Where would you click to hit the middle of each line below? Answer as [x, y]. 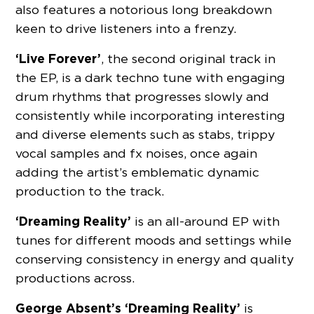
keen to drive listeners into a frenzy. [126, 29]
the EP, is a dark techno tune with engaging [151, 78]
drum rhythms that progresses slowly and [143, 97]
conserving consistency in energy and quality [155, 259]
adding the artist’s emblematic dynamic [138, 172]
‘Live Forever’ [59, 59]
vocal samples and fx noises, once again [137, 153]
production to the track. [90, 191]
